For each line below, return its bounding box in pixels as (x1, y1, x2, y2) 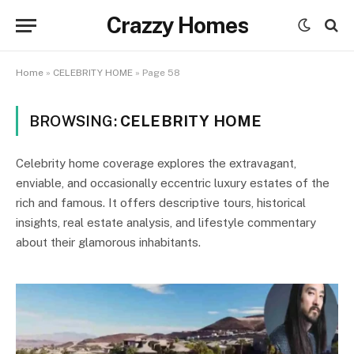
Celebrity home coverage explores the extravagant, (16, 156, 296, 170)
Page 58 (142, 67, 180, 78)
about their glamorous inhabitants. (16, 235, 201, 249)
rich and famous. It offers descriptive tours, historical (16, 196, 306, 209)
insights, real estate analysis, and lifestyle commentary (16, 216, 316, 229)
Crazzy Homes (106, 12, 248, 38)
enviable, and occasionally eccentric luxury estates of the (16, 176, 330, 190)
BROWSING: (29, 112, 120, 130)
